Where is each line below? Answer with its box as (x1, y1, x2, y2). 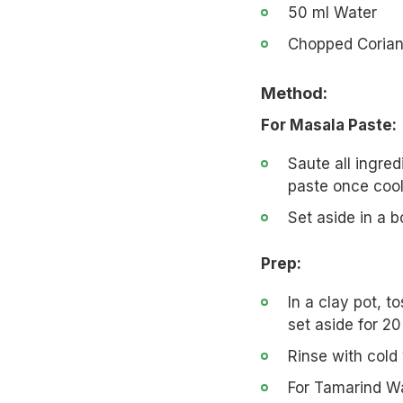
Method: (260, 83, 327, 103)
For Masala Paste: (260, 115, 397, 134)
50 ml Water (287, 3, 377, 22)
